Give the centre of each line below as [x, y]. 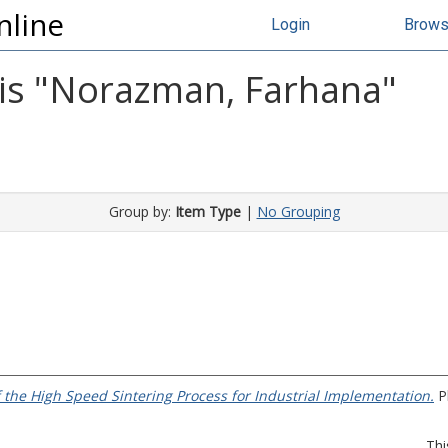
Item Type [207, 211]
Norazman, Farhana [215, 89]
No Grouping [298, 211]
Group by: [141, 211]
